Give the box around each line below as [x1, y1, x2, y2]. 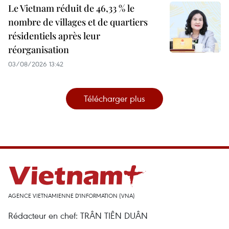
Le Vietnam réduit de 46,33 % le [8, 2, 134, 15]
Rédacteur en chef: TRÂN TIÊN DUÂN [8, 210, 148, 222]
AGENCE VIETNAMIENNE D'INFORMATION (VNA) [8, 192, 135, 200]
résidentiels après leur [8, 30, 100, 42]
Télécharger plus [84, 93, 145, 105]
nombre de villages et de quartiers [8, 16, 148, 29]
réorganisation [8, 43, 69, 56]
